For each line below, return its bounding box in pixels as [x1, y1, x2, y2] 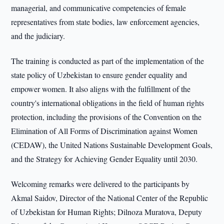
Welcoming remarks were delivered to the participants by [11, 178, 190, 189]
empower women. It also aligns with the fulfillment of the [11, 83, 191, 94]
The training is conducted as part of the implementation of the [11, 55, 204, 66]
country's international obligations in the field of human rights [11, 97, 204, 108]
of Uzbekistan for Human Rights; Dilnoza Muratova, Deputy [11, 206, 202, 217]
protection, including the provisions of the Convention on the [11, 111, 202, 122]
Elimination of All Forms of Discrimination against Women [11, 125, 198, 136]
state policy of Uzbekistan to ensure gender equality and [11, 69, 187, 80]
